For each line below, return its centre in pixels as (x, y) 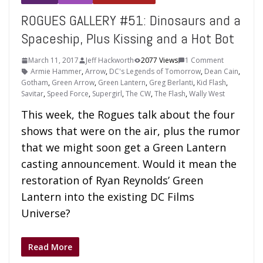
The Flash (170, 94)
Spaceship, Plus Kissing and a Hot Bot (128, 38)
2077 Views (159, 60)
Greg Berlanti (171, 82)
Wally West (207, 94)
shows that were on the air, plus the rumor (131, 131)
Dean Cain (221, 71)
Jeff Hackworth (110, 60)
